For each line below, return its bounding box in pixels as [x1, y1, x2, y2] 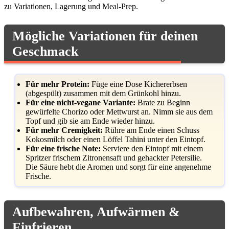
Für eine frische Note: [26, 144, 101, 153]
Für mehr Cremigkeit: [26, 125, 103, 134]
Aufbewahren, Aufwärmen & [12, 204, 180, 219]
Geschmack [12, 43, 78, 59]
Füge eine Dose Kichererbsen [89, 79, 187, 88]
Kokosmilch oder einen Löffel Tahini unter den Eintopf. [26, 134, 205, 144]
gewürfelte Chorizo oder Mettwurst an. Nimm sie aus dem [26, 107, 213, 116]
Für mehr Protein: [26, 79, 89, 88]
